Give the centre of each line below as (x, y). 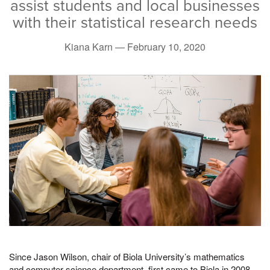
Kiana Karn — (96, 46)
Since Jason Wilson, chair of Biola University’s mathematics (127, 257)
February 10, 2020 (166, 46)
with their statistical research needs (135, 22)
